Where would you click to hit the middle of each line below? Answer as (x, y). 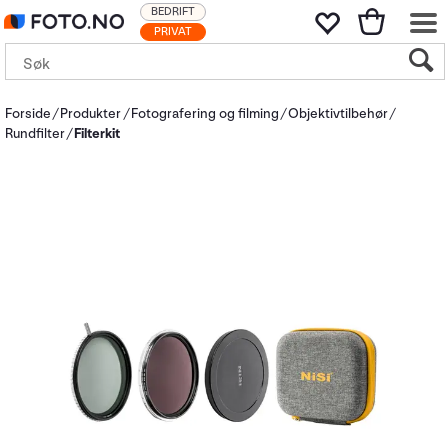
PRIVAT (173, 31)
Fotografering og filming (204, 113)
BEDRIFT (173, 11)
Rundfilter (35, 133)
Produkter (91, 113)
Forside (28, 113)
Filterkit (97, 133)
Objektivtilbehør (338, 113)
